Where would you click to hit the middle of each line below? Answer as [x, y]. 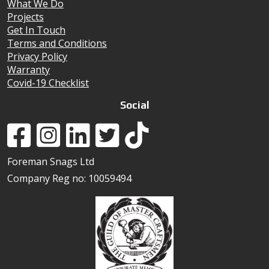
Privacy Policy [37, 56]
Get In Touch [36, 30]
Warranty [29, 69]
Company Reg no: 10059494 [69, 178]
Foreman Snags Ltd [51, 161]
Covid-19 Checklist [48, 83]
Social [134, 105]
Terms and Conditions [57, 43]
